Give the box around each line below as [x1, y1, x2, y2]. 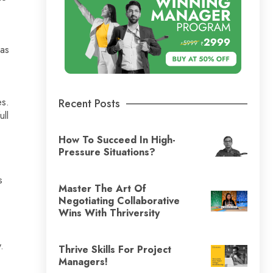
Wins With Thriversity [58, 205, 160, 220]
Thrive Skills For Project [58, 242, 171, 257]
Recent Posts [58, 95, 120, 112]
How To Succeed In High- [58, 132, 175, 147]
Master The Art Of [58, 181, 146, 196]
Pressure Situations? [58, 144, 155, 159]
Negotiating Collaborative [58, 193, 180, 208]
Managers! [58, 254, 108, 269]
